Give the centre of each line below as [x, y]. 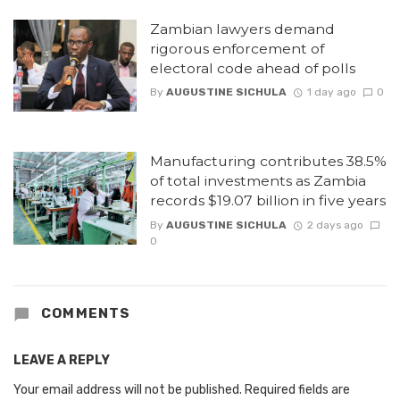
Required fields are [297, 389]
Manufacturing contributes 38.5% [268, 162]
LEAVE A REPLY [62, 360]
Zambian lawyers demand [242, 29]
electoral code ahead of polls [252, 69]
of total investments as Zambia [258, 181]
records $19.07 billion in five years [267, 201]
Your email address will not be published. [128, 389]
